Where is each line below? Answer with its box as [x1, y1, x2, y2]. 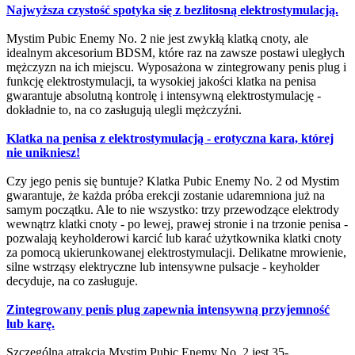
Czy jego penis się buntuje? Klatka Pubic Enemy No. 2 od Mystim [6, 174, 339, 189]
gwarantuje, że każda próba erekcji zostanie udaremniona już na [6, 189, 325, 203]
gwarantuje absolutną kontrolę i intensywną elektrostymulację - [6, 89, 321, 103]
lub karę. [6, 317, 55, 331]
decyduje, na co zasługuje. [6, 274, 138, 288]
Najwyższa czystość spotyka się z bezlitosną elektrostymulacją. [6, 3, 338, 17]
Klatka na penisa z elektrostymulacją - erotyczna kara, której [6, 132, 334, 146]
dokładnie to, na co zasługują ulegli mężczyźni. [6, 103, 242, 117]
